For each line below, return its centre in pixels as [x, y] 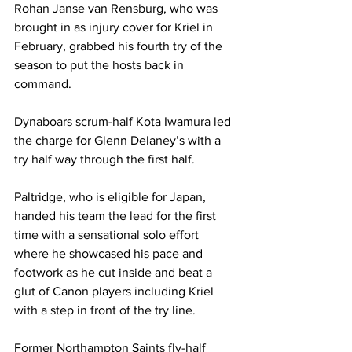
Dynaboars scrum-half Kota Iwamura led [124, 121]
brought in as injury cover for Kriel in [115, 27]
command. [44, 84]
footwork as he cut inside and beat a [115, 272]
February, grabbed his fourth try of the [120, 46]
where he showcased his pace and [110, 253]
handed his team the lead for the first [117, 216]
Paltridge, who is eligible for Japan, [112, 197]
